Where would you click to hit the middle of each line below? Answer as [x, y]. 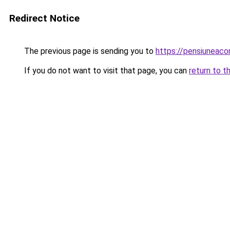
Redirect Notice [44, 18]
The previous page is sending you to [89, 51]
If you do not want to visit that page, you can [106, 71]
